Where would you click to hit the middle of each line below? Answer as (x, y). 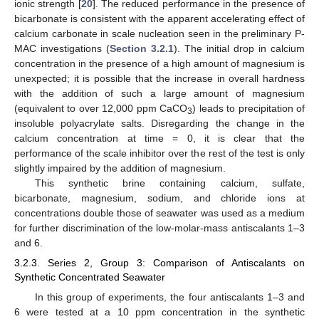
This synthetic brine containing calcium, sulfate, (169, 183)
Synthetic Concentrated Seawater (90, 277)
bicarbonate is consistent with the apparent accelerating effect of (159, 19)
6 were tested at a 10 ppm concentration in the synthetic (159, 312)
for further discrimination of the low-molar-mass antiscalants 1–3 (159, 228)
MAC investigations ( (62, 49)
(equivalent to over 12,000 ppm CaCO (101, 109)
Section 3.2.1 (142, 49)
